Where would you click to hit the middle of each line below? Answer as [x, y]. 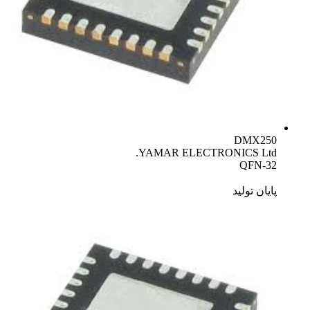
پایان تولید [255, 190]
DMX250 [255, 140]
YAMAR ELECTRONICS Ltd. [208, 152]
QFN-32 [258, 165]
